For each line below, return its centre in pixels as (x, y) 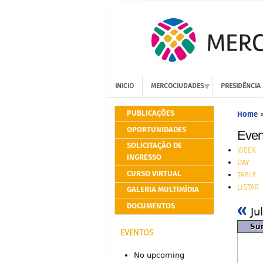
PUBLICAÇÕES (150, 114)
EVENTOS (137, 233)
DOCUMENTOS (151, 206)
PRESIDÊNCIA (241, 86)
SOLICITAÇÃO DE (154, 146)
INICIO (125, 86)
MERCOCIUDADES (178, 86)
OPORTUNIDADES (156, 130)
